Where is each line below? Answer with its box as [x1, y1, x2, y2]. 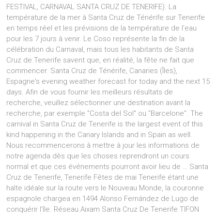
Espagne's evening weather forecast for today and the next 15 [6, 77, 210, 86]
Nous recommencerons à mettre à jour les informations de [6, 141, 200, 150]
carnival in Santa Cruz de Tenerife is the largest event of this [6, 120, 203, 128]
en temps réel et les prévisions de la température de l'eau [6, 24, 197, 32]
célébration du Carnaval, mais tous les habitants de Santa [6, 45, 194, 54]
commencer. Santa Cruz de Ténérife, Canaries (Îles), [6, 66, 178, 75]
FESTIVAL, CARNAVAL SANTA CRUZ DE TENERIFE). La [6, 2, 177, 11]
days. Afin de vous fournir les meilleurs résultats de [6, 88, 173, 96]
